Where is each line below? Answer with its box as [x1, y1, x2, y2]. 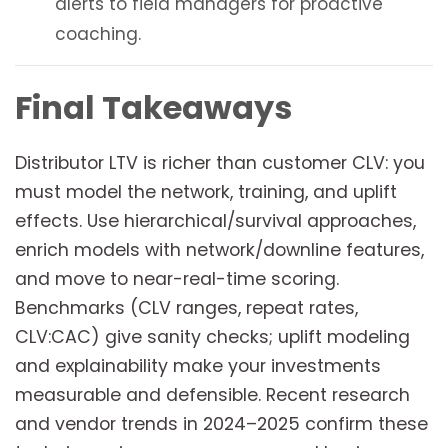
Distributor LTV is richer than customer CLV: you [15, 151, 425, 176]
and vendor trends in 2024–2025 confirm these [15, 412, 428, 437]
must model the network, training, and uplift [15, 180, 397, 205]
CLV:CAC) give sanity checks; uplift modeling [15, 325, 410, 350]
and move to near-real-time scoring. [15, 267, 339, 292]
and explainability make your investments [15, 354, 381, 379]
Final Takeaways [15, 85, 292, 131]
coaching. [55, 22, 141, 47]
